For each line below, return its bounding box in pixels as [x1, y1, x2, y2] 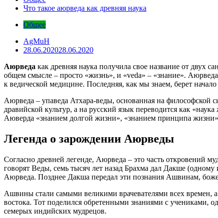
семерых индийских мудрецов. [4, 206, 107, 215]
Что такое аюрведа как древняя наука [23, 3, 146, 12]
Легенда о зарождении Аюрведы [4, 132, 174, 145]
